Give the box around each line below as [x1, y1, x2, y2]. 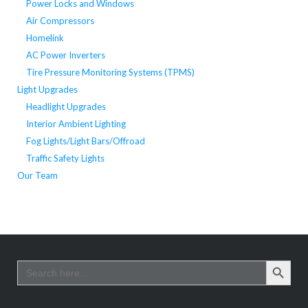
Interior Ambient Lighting [25, 118, 126, 129]
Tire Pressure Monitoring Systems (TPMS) [25, 66, 195, 78]
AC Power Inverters [25, 49, 105, 60]
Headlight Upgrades [25, 100, 106, 112]
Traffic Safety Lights [25, 152, 104, 164]
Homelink [25, 32, 64, 43]
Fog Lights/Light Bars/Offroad [25, 135, 145, 146]
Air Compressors [25, 14, 94, 26]
